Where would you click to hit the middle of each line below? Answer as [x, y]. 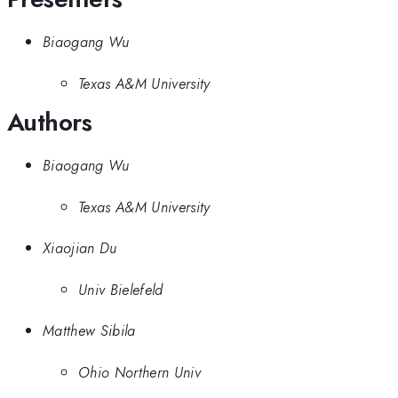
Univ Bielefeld [121, 289]
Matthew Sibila [89, 331]
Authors [50, 122]
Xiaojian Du [80, 248]
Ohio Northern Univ [139, 372]
